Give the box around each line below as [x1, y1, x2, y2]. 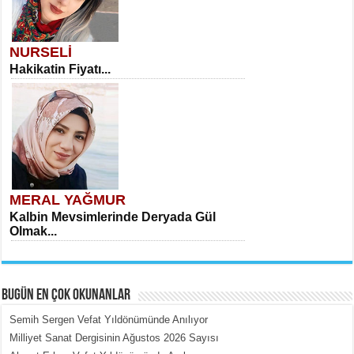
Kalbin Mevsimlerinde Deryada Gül [9, 210, 217, 224]
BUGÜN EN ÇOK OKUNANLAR [2, 288, 131, 304]
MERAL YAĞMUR [9, 192, 126, 209]
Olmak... [9, 224, 58, 239]
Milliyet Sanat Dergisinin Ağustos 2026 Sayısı [9, 332, 220, 345]
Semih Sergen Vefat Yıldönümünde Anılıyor [9, 314, 209, 326]
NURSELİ [9, 44, 73, 61]
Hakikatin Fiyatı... [9, 62, 111, 77]
